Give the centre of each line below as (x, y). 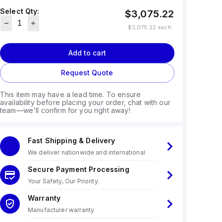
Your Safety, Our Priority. (63, 181)
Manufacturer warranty (61, 210)
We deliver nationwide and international (86, 152)
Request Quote (87, 73)
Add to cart (87, 53)
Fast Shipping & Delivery (71, 140)
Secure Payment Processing (78, 169)
